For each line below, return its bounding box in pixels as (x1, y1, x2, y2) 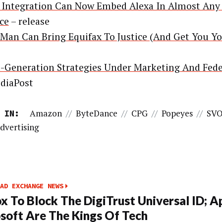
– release (8, 15, 50, 28)
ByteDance (76, 108, 118, 119)
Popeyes (162, 108, 193, 119)
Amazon (30, 108, 62, 119)
